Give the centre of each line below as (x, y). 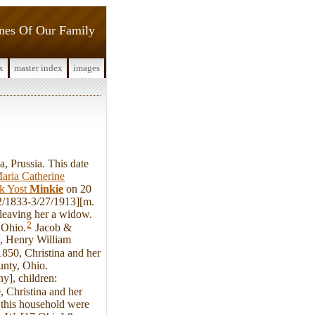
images (86, 68)
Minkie (46, 188)
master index (38, 68)
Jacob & (52, 227)
